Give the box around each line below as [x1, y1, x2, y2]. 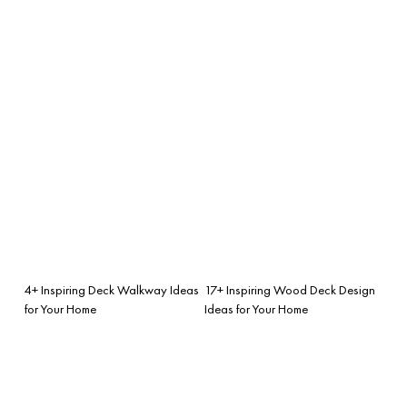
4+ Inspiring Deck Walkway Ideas [25, 281, 199, 298]
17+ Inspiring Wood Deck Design [204, 281, 375, 298]
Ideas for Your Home [204, 300, 308, 317]
